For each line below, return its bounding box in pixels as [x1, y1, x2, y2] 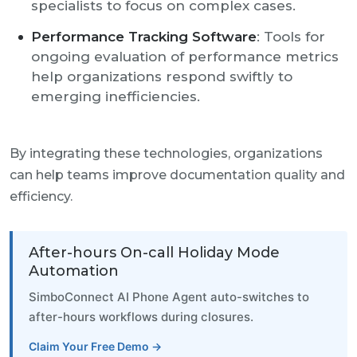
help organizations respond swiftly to [31, 69, 292, 84]
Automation [29, 262, 119, 280]
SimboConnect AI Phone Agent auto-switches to [29, 289, 309, 304]
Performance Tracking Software [31, 29, 257, 45]
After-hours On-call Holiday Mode [29, 244, 280, 261]
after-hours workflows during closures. [29, 309, 253, 324]
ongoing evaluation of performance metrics [31, 49, 339, 65]
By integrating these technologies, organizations [10, 146, 323, 161]
